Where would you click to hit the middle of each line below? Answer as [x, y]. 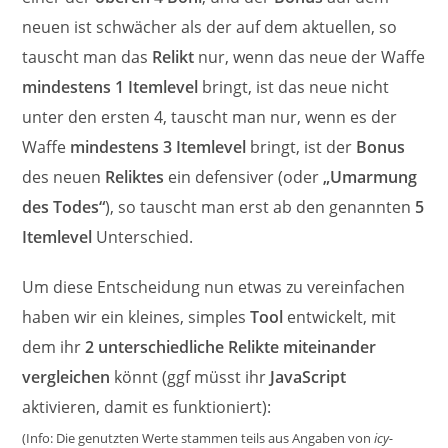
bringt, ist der [301, 147]
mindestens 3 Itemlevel [158, 147]
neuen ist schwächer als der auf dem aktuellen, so [210, 27]
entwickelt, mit [340, 317]
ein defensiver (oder [244, 177]
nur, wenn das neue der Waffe [310, 57]
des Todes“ [64, 207]
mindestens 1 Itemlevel [110, 87]
